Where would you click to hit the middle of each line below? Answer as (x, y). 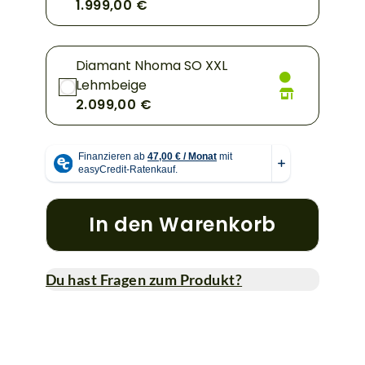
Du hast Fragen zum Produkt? (144, 279)
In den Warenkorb (182, 224)
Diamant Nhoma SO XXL (152, 65)
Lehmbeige (111, 85)
